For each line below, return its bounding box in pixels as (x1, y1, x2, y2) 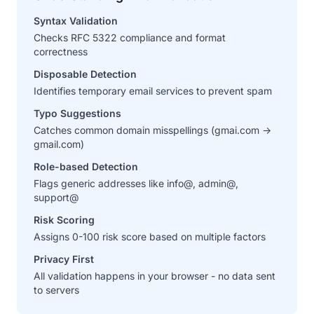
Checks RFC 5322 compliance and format (34, 31, 226, 43)
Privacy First (34, 252, 94, 265)
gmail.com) (34, 137, 84, 150)
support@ (34, 191, 79, 203)
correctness (34, 45, 88, 57)
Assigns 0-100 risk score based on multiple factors (34, 230, 266, 243)
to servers (34, 283, 79, 296)
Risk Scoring (34, 213, 95, 226)
